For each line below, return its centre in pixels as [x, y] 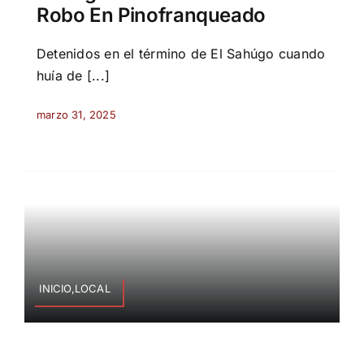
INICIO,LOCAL [75, 288]
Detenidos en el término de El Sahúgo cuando [181, 54]
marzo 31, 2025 [76, 115]
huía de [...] [73, 76]
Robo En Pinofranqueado [151, 15]
